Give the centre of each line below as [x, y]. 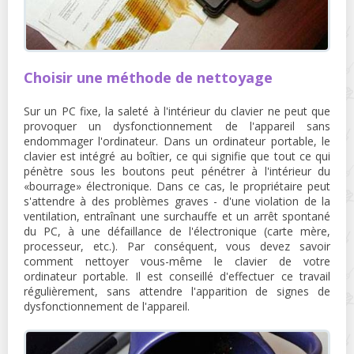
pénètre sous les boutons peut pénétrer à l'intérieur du [177, 171]
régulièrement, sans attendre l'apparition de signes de [177, 291]
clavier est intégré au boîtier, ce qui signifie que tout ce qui [177, 156]
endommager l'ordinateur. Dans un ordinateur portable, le [177, 141]
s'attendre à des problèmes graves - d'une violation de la [177, 201]
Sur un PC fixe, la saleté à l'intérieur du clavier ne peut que [177, 111]
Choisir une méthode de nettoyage [148, 77]
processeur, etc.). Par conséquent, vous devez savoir [177, 246]
